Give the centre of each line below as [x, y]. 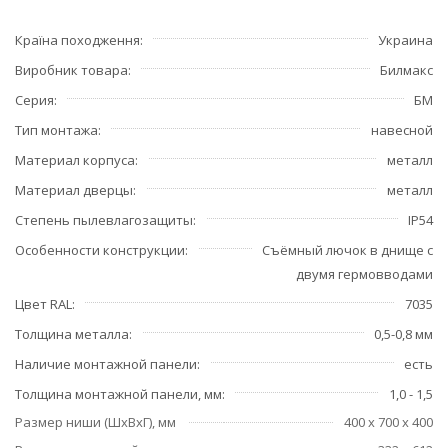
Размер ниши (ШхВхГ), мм [95, 421]
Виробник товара [71, 69]
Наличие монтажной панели [106, 363]
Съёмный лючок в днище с [347, 249]
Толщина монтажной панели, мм [118, 393]
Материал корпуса [75, 159]
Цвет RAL [43, 303]
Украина [405, 39]
